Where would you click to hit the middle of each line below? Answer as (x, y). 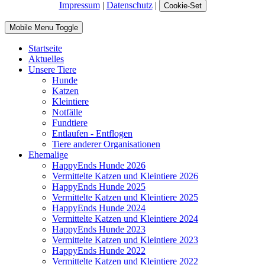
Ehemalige (48, 154)
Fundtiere (70, 122)
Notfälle (67, 112)
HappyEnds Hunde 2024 (99, 208)
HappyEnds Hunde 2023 (99, 229)
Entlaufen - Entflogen (92, 133)
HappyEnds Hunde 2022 (99, 250)
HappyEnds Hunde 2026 (99, 165)
